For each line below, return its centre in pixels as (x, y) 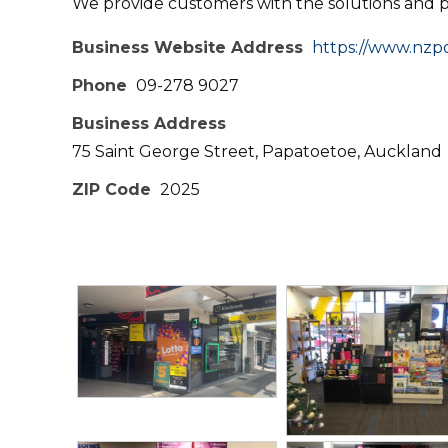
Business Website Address (187, 47)
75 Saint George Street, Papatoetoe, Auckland (257, 151)
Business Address (149, 123)
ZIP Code (111, 189)
